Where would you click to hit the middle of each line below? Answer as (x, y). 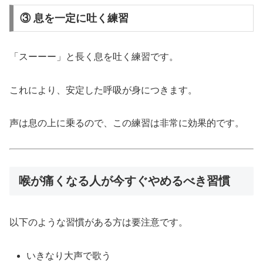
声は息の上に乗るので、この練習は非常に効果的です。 (127, 123)
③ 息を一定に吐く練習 (74, 18)
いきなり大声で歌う (69, 256)
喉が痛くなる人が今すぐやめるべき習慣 (124, 181)
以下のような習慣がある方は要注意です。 (99, 222)
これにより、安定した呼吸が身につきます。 (103, 90)
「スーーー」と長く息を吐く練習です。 (94, 56)
